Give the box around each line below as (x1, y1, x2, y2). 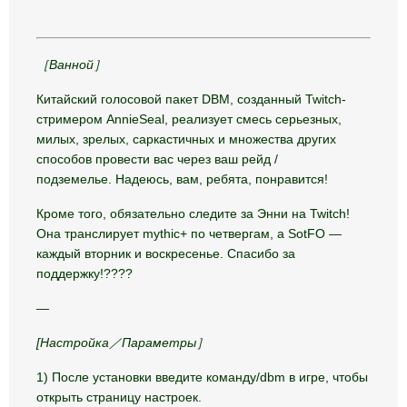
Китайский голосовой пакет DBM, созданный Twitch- (36, 92, 346, 107)
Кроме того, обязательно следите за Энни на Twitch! (36, 206, 350, 222)
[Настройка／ (36, 335, 122, 351)
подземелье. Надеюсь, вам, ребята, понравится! (36, 172, 328, 187)
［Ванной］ (36, 57, 106, 73)
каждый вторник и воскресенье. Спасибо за (36, 246, 295, 262)
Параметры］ (122, 335, 209, 351)
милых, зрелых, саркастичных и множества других (36, 132, 336, 147)
